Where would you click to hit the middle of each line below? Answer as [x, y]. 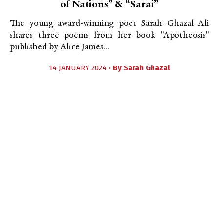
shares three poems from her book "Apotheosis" [109, 35]
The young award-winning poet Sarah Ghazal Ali [109, 24]
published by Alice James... [59, 47]
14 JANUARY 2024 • [81, 68]
